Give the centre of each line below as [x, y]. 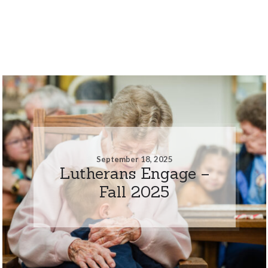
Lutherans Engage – [134, 173]
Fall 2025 [135, 191]
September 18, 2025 [134, 159]
